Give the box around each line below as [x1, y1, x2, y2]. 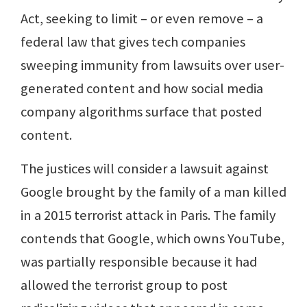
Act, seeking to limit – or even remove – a [21, 10, 263, 28]
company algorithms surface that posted [21, 103, 262, 121]
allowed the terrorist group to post [21, 276, 228, 295]
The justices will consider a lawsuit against [21, 160, 269, 178]
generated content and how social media [21, 79, 263, 98]
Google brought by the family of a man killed [21, 183, 286, 201]
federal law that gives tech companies [21, 33, 245, 51]
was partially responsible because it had [21, 253, 257, 271]
